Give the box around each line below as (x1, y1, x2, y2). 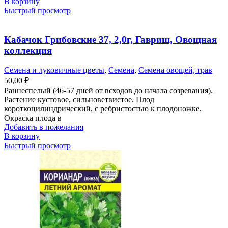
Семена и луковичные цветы (4, 66, 104, 75)
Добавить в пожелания (4, 123, 83, 132)
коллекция (4, 45, 52, 56)
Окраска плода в (4, 113, 62, 123)
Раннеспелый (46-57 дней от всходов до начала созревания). (4, 86, 213, 95)
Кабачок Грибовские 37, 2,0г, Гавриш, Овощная (4, 34, 217, 45)
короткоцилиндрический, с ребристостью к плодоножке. (4, 104, 202, 113)
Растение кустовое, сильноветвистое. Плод (4, 95, 154, 104)
